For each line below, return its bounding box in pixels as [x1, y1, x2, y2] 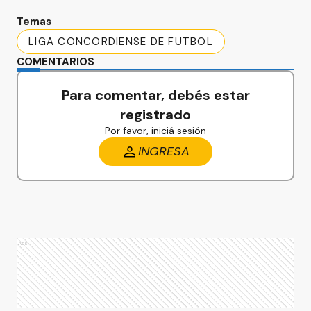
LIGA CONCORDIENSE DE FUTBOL [28, 35, 213, 49]
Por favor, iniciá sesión [105, 124, 206, 137]
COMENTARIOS [17, 55, 94, 69]
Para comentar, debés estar [61, 86, 250, 104]
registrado [120, 106, 191, 124]
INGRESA [138, 143, 190, 160]
